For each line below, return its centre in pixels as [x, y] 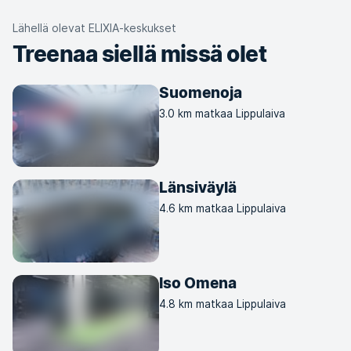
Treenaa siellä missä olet [139, 54]
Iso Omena [198, 282]
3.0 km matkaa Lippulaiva [223, 114]
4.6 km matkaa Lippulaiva [223, 209]
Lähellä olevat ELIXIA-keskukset [94, 28]
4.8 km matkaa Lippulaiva [223, 304]
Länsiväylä [198, 188]
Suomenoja [201, 92]
